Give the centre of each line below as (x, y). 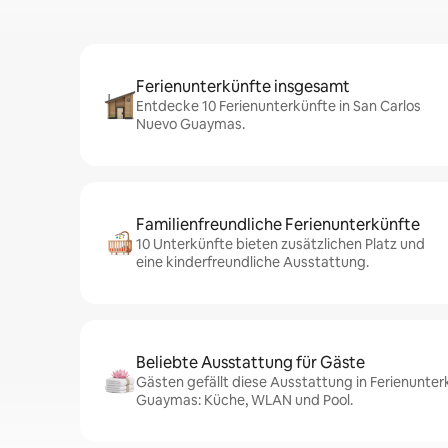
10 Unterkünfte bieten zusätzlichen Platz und (280, 244)
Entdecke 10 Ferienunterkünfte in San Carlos (278, 106)
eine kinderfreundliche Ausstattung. (252, 262)
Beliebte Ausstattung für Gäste (250, 362)
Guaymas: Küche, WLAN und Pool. (244, 400)
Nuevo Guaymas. (190, 124)
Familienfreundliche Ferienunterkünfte (278, 224)
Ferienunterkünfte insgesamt (243, 86)
